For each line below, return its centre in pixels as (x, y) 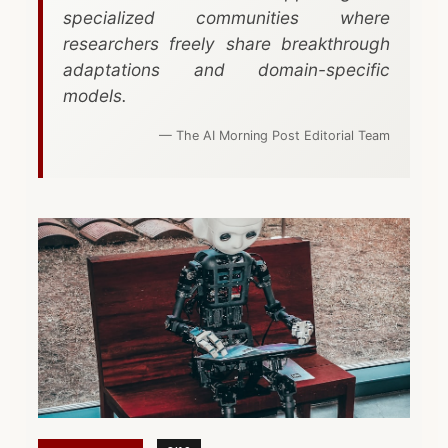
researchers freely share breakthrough (226, 43)
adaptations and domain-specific (226, 69)
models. (95, 95)
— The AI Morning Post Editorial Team (274, 136)
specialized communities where (226, 17)
